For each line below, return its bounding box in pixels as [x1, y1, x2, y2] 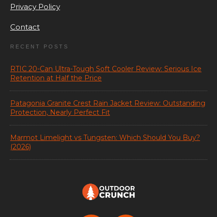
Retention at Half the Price [10, 74, 102, 83]
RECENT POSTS [10, 44, 69, 50]
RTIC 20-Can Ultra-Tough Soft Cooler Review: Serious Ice [10, 64, 201, 74]
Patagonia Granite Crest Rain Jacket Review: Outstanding [10, 99, 205, 108]
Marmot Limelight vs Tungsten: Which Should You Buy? [10, 133, 200, 142]
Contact [10, 22, 40, 32]
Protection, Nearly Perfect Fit [10, 108, 110, 117]
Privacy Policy [10, 2, 60, 12]
